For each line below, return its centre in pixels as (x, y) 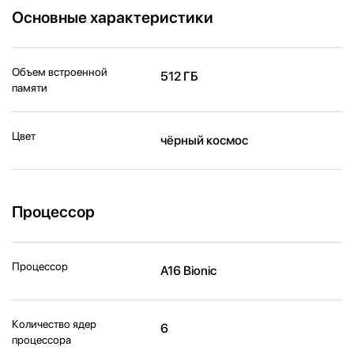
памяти (30, 87)
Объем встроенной (60, 72)
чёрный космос (205, 140)
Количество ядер (54, 324)
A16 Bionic (189, 270)
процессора (41, 339)
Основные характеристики (113, 17)
